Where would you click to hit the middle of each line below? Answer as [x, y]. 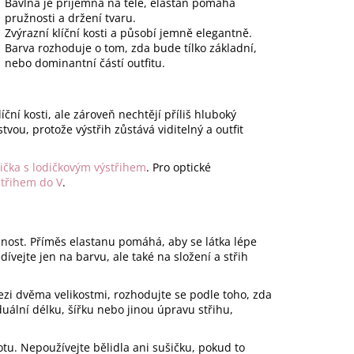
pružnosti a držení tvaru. [70, 18]
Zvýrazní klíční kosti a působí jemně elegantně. [128, 33]
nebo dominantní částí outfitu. [85, 63]
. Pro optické [179, 168]
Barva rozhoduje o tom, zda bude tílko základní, [131, 48]
